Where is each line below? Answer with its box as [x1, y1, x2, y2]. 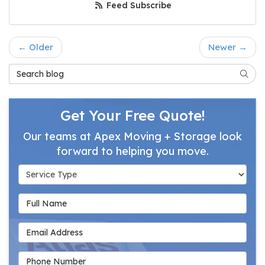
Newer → [208, 41, 247, 53]
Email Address [18, 222, 85, 234]
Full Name [18, 193, 66, 205]
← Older [18, 41, 53, 53]
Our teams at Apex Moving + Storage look [23, 130, 242, 144]
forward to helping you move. [56, 144, 209, 159]
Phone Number [18, 251, 86, 263]
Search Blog [8, 64, 65, 76]
